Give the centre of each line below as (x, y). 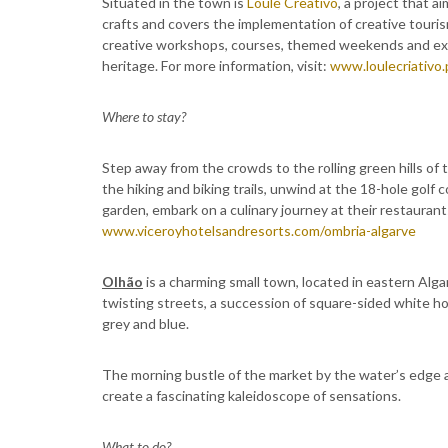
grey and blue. (145, 323)
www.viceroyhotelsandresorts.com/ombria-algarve (259, 230)
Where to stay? (144, 116)
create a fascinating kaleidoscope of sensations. (251, 395)
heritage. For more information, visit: (216, 65)
